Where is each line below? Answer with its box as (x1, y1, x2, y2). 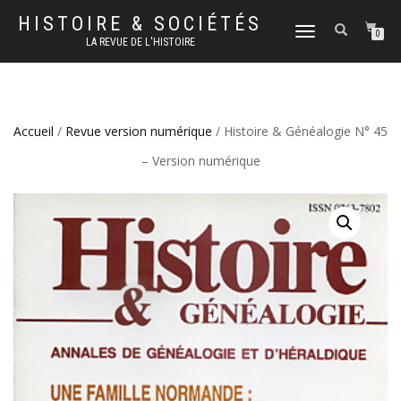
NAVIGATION (294, 61, 346, 73)
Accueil (13, 123, 54, 140)
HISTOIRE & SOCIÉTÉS (18, 13, 262, 35)
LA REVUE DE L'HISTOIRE (85, 36, 195, 48)
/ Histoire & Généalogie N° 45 (212, 123, 388, 140)
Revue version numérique (65, 123, 212, 140)
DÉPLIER (294, 27, 329, 38)
